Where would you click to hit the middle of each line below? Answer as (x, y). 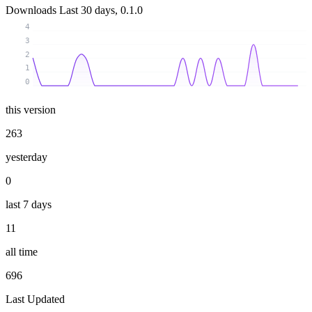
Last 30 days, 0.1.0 (101, 10)
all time (22, 251)
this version (31, 109)
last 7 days (29, 204)
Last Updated (35, 299)
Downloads (32, 10)
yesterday (26, 157)
